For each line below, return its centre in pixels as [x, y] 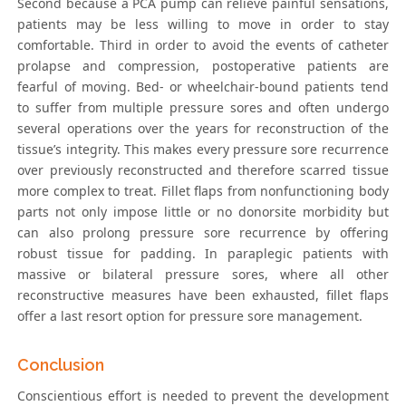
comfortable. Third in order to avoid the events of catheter [203, 45]
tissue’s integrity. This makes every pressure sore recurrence [203, 150]
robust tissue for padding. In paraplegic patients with [203, 254]
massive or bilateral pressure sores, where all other [203, 275]
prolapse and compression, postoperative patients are [203, 66]
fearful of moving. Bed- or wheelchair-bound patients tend [203, 87]
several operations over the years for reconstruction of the [203, 129]
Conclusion [61, 365]
